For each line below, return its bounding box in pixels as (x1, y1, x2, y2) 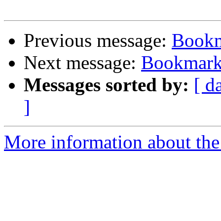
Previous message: (24, 30, 172, 51)
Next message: (24, 52, 141, 74)
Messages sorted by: (24, 74, 189, 96)
